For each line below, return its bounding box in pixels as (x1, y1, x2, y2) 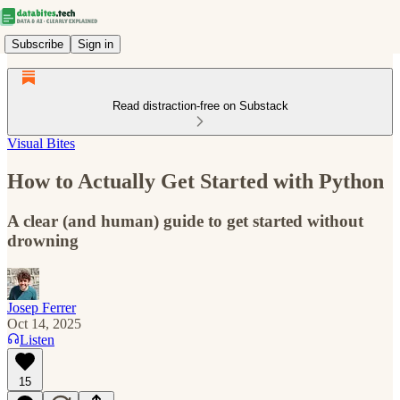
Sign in (78, 37, 113, 51)
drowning (7, 230, 79, 250)
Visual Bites (7, 136, 75, 151)
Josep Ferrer (7, 299, 76, 315)
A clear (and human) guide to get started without (7, 211, 363, 230)
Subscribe (12, 37, 63, 51)
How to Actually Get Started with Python (7, 169, 384, 193)
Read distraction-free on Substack (112, 99, 288, 112)
